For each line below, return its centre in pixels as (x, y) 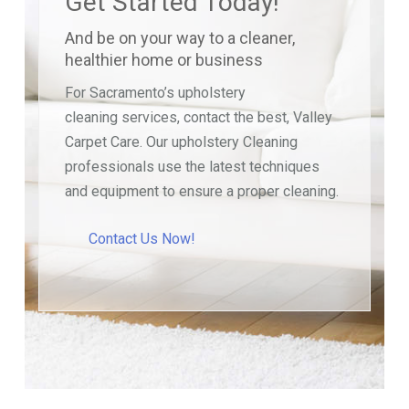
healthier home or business (164, 59)
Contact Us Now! (142, 238)
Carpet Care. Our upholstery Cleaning (182, 142)
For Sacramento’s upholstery (156, 92)
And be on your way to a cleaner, (180, 37)
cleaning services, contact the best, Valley (199, 117)
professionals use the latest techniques (193, 166)
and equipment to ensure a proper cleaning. (202, 191)
